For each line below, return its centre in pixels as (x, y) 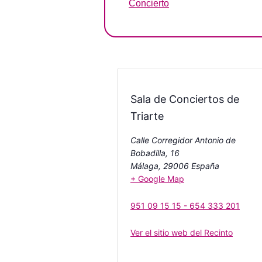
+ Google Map (157, 179)
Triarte (147, 116)
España (205, 166)
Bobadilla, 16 (155, 153)
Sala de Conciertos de (185, 99)
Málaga (144, 166)
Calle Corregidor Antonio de (183, 140)
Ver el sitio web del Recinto (182, 233)
